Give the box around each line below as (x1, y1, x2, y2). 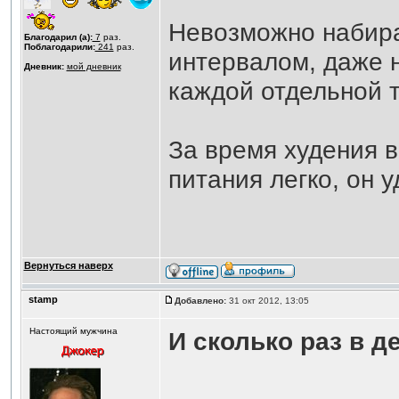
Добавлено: (174, 296, 226, 305)
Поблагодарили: (23, 42, 95, 52)
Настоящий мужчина (28, 326, 118, 336)
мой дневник (66, 61, 121, 71)
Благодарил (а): (23, 32, 93, 42)
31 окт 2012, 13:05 (225, 296, 312, 305)
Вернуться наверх (23, 260, 113, 271)
